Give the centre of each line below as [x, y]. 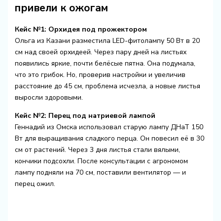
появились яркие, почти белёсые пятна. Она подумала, [105, 63]
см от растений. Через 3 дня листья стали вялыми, [97, 149]
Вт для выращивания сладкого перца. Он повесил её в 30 [109, 138]
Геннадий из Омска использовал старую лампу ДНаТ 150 [109, 127]
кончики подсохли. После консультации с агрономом [101, 161]
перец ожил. [35, 184]
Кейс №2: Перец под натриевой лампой [85, 115]
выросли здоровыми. [49, 97]
